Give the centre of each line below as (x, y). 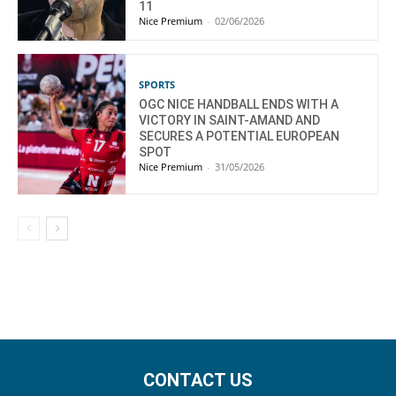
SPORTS (157, 84)
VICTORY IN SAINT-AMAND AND (230, 120)
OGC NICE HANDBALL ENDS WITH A (239, 104)
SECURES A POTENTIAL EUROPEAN (240, 136)
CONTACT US (198, 381)
